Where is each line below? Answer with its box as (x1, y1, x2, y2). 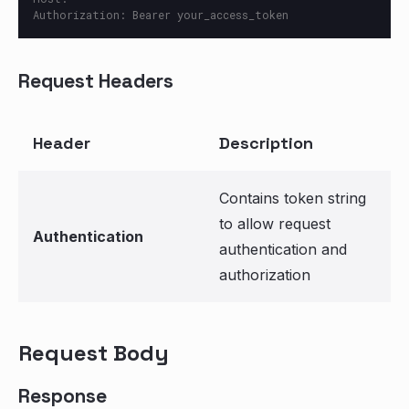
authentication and (219, 240, 347, 258)
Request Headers (18, 68, 173, 93)
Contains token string (219, 189, 366, 207)
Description (219, 132, 313, 153)
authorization (219, 266, 310, 284)
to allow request (219, 215, 330, 233)
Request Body (18, 339, 169, 367)
